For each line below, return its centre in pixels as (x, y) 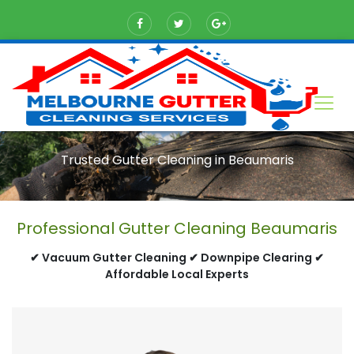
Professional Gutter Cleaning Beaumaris (177, 229)
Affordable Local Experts (177, 275)
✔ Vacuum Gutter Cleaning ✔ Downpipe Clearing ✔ (177, 258)
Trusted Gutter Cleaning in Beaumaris (177, 160)
